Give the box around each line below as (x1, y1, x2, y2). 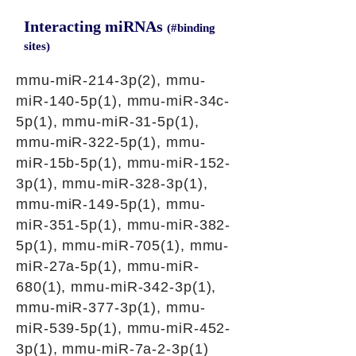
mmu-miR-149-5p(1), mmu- (16, 196, 206, 212)
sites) (24, 40, 50, 52)
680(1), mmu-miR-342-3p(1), (16, 279, 217, 295)
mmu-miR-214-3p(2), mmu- (16, 72, 206, 88)
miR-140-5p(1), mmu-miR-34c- (16, 93, 230, 109)
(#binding (167, 21, 215, 34)
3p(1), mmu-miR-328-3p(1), (16, 176, 208, 192)
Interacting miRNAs (24, 17, 167, 35)
